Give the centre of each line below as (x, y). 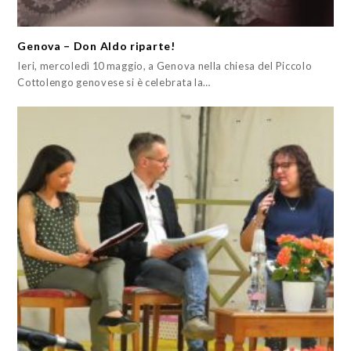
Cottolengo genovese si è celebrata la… (114, 82)
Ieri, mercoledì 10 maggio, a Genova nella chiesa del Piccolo (165, 65)
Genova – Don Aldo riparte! (96, 45)
